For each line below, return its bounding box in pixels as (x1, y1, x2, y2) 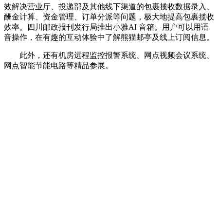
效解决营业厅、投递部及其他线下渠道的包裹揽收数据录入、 (4, 2, 214, 11)
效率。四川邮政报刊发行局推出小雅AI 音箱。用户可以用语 (4, 22, 209, 31)
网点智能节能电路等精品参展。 (4, 61, 113, 70)
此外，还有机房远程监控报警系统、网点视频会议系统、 (4, 51, 214, 59)
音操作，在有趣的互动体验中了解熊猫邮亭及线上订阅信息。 (4, 33, 214, 41)
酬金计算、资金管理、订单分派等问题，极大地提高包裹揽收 (4, 12, 214, 21)
